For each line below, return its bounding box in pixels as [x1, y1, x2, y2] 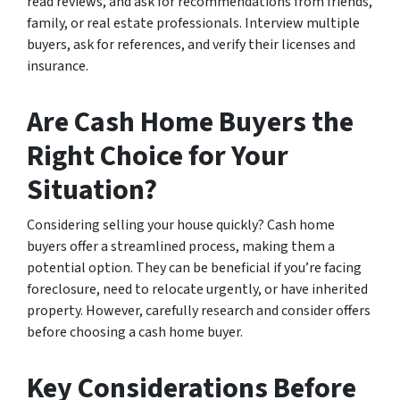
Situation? [27, 169, 157, 211]
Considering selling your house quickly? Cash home [27, 214, 335, 235]
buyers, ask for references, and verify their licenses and [27, 34, 355, 54]
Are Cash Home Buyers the [27, 101, 354, 143]
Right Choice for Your [27, 135, 288, 177]
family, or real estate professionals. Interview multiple [27, 12, 360, 33]
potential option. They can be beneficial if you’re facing [27, 257, 362, 278]
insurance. [27, 55, 88, 76]
